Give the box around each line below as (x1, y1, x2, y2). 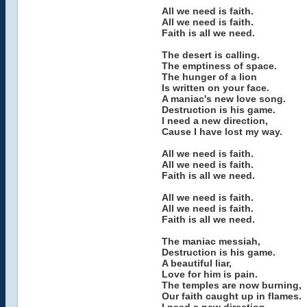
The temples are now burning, (161, 280, 302, 291)
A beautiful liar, (161, 258, 232, 269)
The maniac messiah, (161, 236, 260, 247)
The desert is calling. (161, 49, 260, 60)
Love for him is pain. (161, 269, 258, 280)
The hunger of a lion (161, 71, 257, 82)
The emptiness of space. (161, 60, 277, 71)
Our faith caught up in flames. (161, 291, 302, 302)
